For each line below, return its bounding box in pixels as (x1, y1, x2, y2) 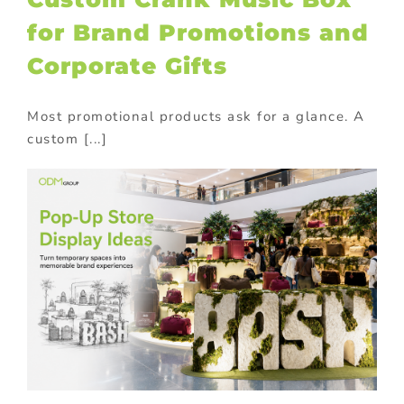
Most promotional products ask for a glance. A (27, 107, 365, 126)
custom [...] (27, 130, 107, 149)
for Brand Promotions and (27, 19, 369, 47)
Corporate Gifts (27, 52, 227, 80)
